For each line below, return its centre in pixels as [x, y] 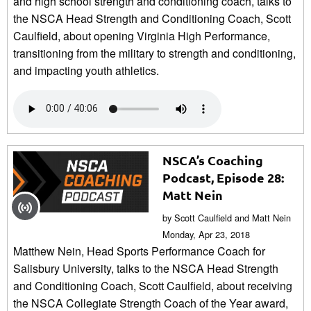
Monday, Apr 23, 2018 [206, 234]
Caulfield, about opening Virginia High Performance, [142, 35]
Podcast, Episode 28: [223, 177]
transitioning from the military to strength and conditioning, [154, 53]
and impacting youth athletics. [86, 70]
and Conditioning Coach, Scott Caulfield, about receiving [153, 285]
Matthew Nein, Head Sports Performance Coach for [139, 251]
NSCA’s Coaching [213, 160]
